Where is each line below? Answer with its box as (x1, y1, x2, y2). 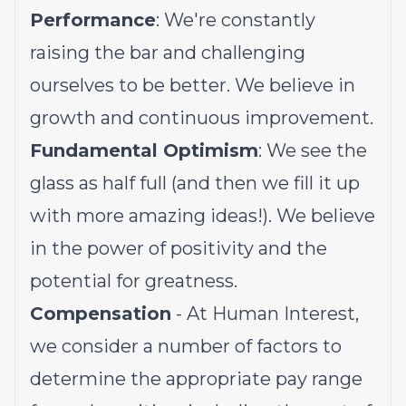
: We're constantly (156, 9, 315, 31)
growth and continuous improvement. (30, 107, 373, 129)
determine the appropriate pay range (30, 368, 362, 390)
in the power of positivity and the (30, 237, 327, 259)
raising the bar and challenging (30, 42, 305, 63)
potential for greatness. (30, 270, 237, 292)
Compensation (30, 303, 171, 324)
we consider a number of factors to (30, 335, 342, 357)
